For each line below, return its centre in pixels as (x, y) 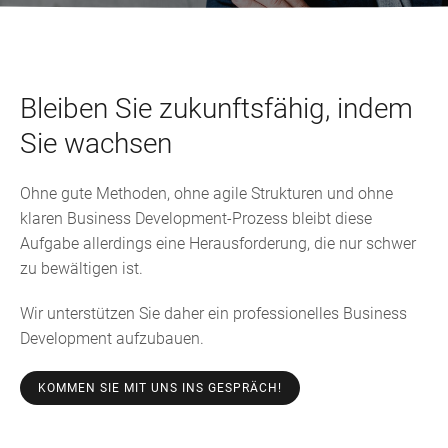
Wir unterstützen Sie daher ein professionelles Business (213, 313)
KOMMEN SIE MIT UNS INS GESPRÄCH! (160, 387)
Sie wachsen (96, 143)
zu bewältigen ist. (81, 268)
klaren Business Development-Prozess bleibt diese (196, 218)
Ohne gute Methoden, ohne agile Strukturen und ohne (206, 193)
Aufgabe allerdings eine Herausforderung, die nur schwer (218, 243)
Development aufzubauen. (112, 338)
